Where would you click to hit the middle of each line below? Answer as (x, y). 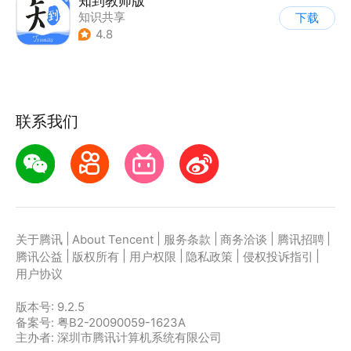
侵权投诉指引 (278, 257)
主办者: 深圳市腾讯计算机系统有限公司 (118, 337)
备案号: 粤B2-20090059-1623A (100, 322)
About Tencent (113, 240)
